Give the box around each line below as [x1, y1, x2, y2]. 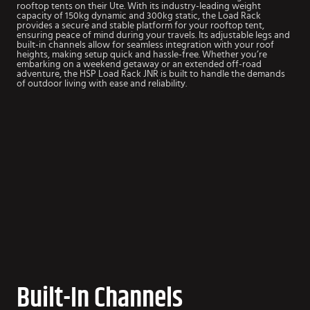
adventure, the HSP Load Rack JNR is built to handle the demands [17, 69, 285, 79]
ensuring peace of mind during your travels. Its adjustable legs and [17, 30, 290, 40]
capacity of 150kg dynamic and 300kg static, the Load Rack [17, 10, 261, 21]
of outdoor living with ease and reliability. [17, 78, 187, 89]
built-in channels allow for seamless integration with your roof [17, 39, 274, 50]
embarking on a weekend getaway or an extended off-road [17, 59, 262, 69]
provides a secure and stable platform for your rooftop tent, [17, 20, 264, 30]
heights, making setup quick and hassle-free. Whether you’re [17, 49, 267, 60]
